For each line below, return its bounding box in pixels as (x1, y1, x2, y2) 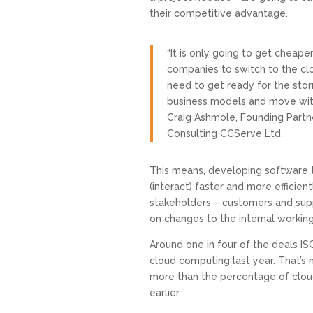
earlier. (149, 286, 181, 298)
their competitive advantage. (149, 7, 288, 19)
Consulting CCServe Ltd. (166, 127, 283, 139)
